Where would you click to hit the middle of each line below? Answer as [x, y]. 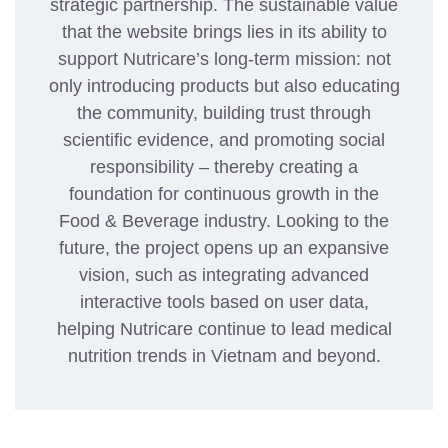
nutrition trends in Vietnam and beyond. [224, 355]
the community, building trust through [224, 112]
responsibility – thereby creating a [224, 166]
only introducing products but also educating [224, 85]
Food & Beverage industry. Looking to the [224, 220]
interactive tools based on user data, [224, 301]
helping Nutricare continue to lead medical [224, 328]
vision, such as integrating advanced [224, 274]
